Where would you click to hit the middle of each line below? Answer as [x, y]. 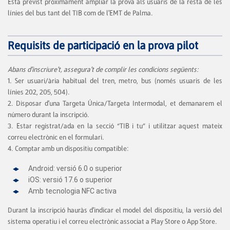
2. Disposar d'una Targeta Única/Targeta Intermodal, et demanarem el [115, 104]
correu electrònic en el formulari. [57, 138]
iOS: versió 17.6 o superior [71, 180]
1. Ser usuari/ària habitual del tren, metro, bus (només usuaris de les [115, 81]
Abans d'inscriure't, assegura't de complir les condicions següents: [104, 70]
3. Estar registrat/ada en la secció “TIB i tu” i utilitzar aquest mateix [115, 126]
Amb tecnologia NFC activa [73, 191]
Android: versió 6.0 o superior [76, 169]
